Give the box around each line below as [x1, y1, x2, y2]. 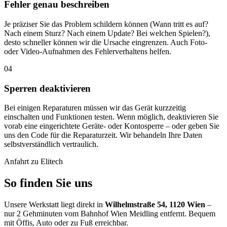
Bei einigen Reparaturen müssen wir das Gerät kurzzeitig [4, 103, 186, 112]
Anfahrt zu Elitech [4, 157, 63, 166]
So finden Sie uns [4, 176, 92, 190]
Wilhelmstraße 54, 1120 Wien [105, 200, 205, 209]
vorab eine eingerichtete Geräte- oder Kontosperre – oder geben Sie [4, 122, 219, 131]
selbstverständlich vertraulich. [4, 140, 98, 149]
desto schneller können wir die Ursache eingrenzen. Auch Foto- [4, 37, 207, 47]
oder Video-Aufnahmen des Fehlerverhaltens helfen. [4, 47, 171, 56]
